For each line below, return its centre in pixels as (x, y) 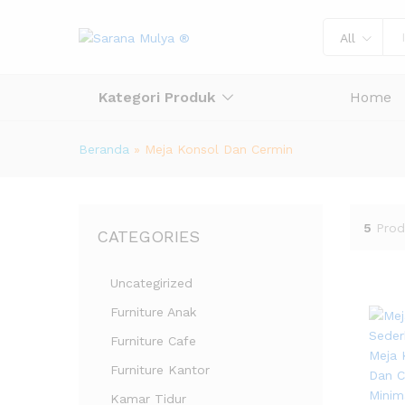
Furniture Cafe (153, 341)
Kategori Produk (157, 97)
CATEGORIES (148, 236)
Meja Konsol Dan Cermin (219, 149)
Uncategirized (151, 283)
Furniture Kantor (160, 370)
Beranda (104, 149)
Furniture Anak (153, 312)
